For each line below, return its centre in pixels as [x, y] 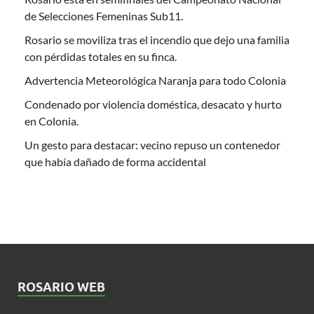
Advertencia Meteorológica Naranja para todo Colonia [155, 80]
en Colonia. [52, 121]
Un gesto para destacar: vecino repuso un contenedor [152, 144]
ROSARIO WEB [61, 287]
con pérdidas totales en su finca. [101, 56]
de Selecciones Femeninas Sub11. [104, 15]
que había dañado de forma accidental [115, 161]
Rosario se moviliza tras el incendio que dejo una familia [157, 39]
